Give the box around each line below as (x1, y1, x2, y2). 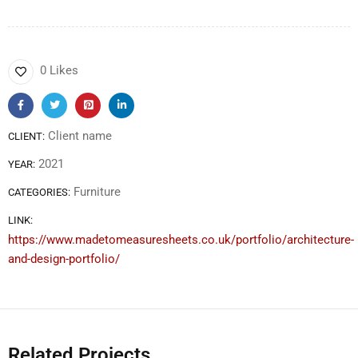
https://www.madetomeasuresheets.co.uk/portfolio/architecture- (8, 233, 354, 248)
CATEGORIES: (8, 186, 70, 199)
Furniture (74, 185, 121, 200)
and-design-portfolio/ (8, 252, 120, 267)
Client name (48, 129, 112, 144)
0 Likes (40, 63, 78, 78)
